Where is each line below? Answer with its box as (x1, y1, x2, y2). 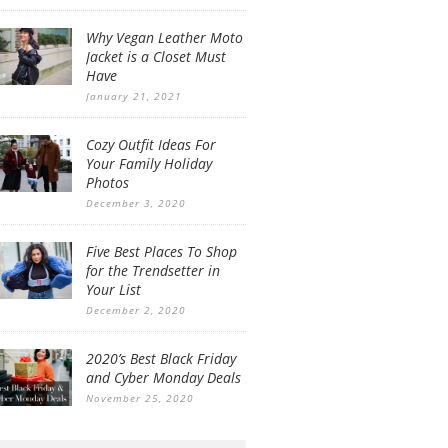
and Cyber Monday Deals (86, 368, 241, 387)
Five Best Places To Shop (86, 242, 237, 261)
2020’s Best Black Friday (86, 349, 236, 368)
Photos (86, 173, 129, 192)
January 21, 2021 (86, 89, 182, 103)
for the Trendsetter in (86, 261, 220, 280)
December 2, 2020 (86, 303, 186, 317)
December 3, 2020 (86, 196, 186, 210)
